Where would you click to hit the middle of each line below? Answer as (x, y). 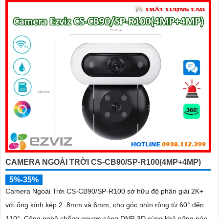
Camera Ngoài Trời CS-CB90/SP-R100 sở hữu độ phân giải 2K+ (104, 191)
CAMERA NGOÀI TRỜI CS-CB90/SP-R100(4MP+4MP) (103, 162)
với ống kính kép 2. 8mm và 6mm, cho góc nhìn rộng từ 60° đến (105, 205)
